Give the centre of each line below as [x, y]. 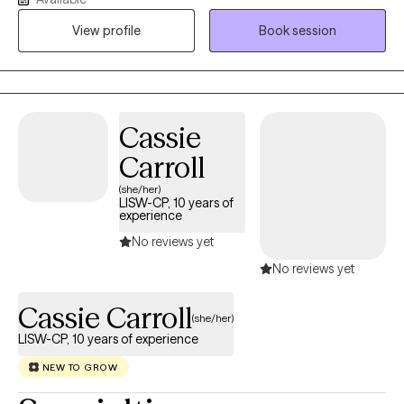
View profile [106, 31]
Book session [298, 31]
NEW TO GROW [80, 367]
